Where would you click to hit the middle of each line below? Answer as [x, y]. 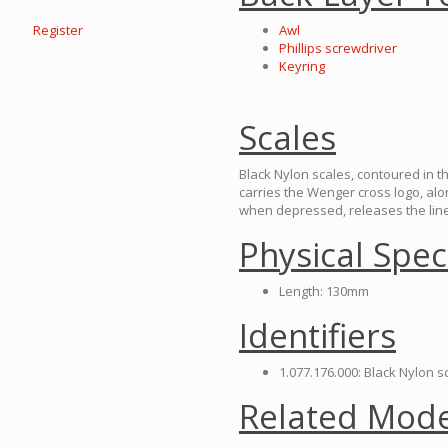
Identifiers [317, 335]
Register [58, 30]
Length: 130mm [324, 291]
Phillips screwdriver [338, 48]
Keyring [302, 66]
